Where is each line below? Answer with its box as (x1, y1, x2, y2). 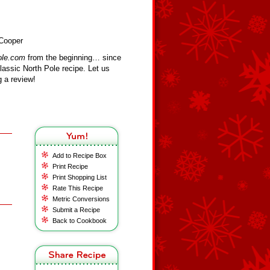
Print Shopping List (52, 174, 107, 181)
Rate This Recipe (52, 184, 103, 192)
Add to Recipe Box (52, 152, 107, 159)
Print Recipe (52, 163, 88, 170)
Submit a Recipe (52, 206, 100, 213)
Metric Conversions (52, 195, 110, 202)
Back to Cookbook (52, 217, 107, 224)
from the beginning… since (25, 53, 121, 62)
